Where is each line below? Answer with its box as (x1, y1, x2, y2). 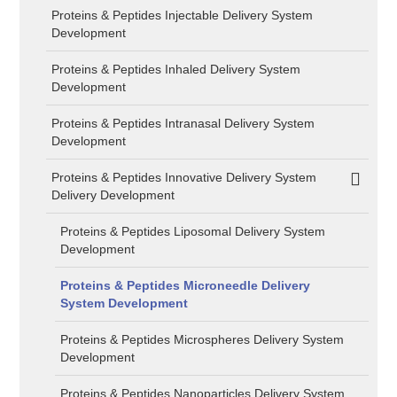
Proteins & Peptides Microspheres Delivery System (60, 332, 345, 346)
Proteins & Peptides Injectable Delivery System (51, 8, 314, 22)
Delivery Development (51, 188, 175, 202)
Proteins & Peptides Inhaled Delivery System (51, 62, 301, 76)
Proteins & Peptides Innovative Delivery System (51, 170, 317, 184)
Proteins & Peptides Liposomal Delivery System (60, 224, 326, 238)
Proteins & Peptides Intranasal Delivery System (51, 116, 315, 130)
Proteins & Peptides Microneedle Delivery (60, 278, 311, 292)
